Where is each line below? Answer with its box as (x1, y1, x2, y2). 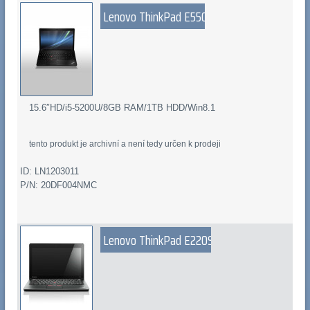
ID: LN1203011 (19, 165, 79, 176)
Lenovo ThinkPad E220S (103, 230, 215, 251)
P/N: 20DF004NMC (19, 179, 97, 190)
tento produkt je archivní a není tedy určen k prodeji (29, 139, 221, 149)
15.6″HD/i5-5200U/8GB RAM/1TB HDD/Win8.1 (29, 102, 216, 113)
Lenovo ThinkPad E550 (103, 6, 208, 28)
